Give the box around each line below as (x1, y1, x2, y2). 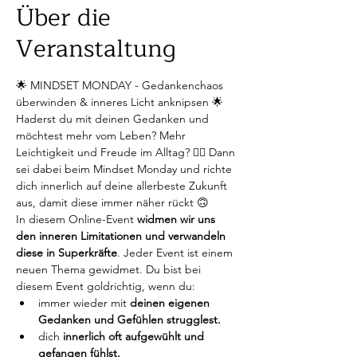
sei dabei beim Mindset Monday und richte (16, 162, 235, 176)
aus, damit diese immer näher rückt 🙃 (16, 195, 209, 210)
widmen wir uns (137, 212, 218, 226)
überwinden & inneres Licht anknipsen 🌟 (16, 95, 223, 109)
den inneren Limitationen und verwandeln (16, 229, 229, 243)
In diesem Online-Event (16, 212, 137, 226)
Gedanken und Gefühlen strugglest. (38, 312, 221, 327)
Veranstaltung (16, 29, 176, 69)
